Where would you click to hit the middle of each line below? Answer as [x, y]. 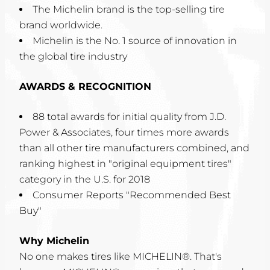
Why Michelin [54, 241]
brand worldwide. [61, 25]
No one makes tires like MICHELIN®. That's [121, 256]
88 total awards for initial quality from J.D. [129, 117]
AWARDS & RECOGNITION [85, 86]
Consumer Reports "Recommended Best [132, 195]
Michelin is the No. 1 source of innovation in [135, 41]
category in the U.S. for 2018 [85, 179]
